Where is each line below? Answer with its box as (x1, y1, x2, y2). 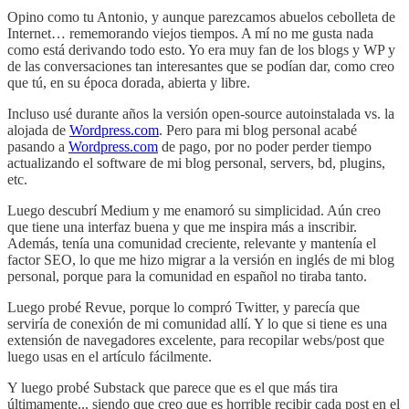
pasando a (7, 139, 68, 155)
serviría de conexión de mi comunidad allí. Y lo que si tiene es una (7, 316, 387, 332)
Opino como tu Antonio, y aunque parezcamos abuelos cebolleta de (7, 9, 395, 26)
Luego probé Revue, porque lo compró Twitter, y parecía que (7, 299, 360, 316)
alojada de (7, 122, 69, 139)
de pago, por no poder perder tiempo (158, 139, 372, 155)
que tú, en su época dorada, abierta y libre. (7, 75, 250, 91)
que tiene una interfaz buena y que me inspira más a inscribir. (7, 219, 357, 236)
